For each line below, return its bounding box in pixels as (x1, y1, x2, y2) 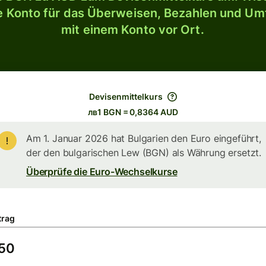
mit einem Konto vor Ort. (61, 23, 204, 37)
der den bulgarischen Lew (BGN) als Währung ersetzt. (26, 147, 262, 159)
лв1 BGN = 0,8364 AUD (88, 107, 178, 117)
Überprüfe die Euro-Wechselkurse (26, 166, 178, 178)
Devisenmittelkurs (89, 91, 163, 102)
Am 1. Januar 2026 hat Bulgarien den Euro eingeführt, (26, 132, 261, 144)
